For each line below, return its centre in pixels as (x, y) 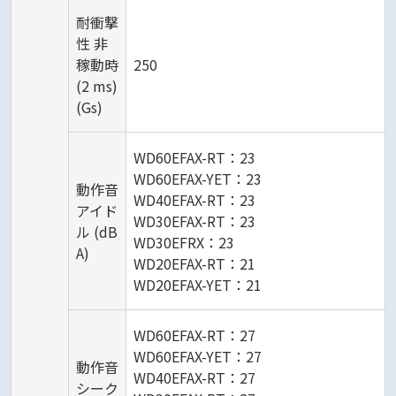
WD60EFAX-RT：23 (194, 158)
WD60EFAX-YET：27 (198, 357)
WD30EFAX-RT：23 (194, 221)
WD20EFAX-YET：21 (198, 285)
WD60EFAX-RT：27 (194, 335)
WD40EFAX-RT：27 (194, 378)
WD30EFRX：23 (184, 243)
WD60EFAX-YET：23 (198, 179)
